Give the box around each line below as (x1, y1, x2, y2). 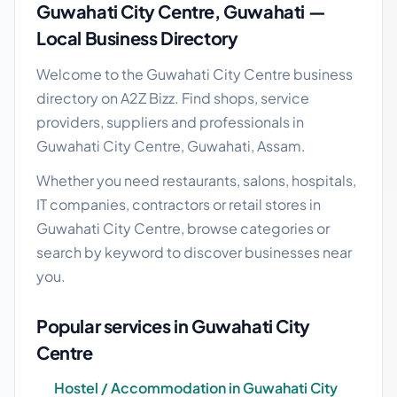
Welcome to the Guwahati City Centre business (36, 65, 353, 83)
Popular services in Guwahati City (36, 315, 310, 337)
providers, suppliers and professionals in (36, 113, 304, 131)
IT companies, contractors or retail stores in (36, 195, 321, 214)
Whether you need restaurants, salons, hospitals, (36, 171, 356, 190)
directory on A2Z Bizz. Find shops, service (36, 89, 309, 107)
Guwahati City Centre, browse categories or (36, 219, 330, 237)
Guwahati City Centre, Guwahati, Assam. (36, 136, 306, 155)
